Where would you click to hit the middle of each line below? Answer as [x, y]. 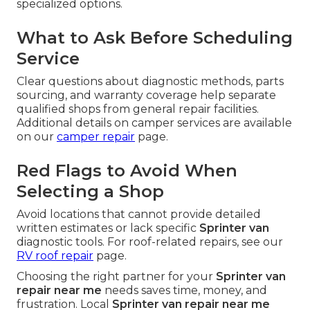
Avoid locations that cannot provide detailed [139, 215]
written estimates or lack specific [108, 228]
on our [37, 137]
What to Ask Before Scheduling [155, 38]
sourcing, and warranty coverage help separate [146, 95]
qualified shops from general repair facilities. [138, 109]
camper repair [96, 137]
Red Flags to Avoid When [127, 171]
